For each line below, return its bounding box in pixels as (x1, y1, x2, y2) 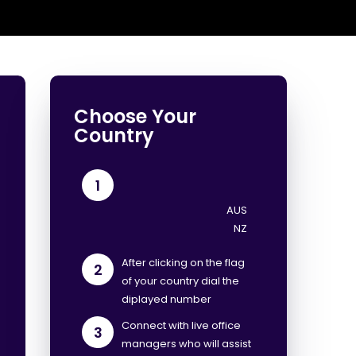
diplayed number (122, 292, 212, 307)
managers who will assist (122, 336, 252, 351)
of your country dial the (122, 273, 240, 288)
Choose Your (74, 103, 197, 130)
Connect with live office (122, 318, 242, 333)
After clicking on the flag (122, 255, 246, 270)
